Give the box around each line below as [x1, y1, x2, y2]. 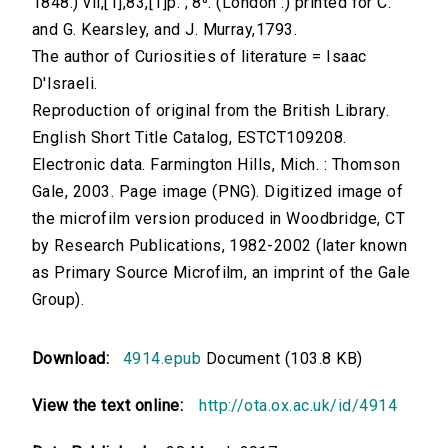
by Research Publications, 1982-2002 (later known [32, 236, 408, 256]
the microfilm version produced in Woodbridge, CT [32, 209, 406, 229]
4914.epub [122, 349, 202, 369]
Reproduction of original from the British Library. [32, 101, 389, 121]
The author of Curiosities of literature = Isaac [32, 47, 367, 67]
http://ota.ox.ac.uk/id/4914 [199, 396, 398, 416]
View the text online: [32, 396, 184, 416]
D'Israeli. [32, 74, 98, 94]
